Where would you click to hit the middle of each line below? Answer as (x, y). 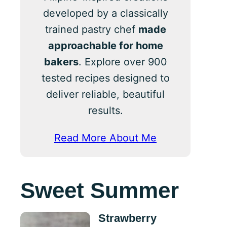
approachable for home (105, 46)
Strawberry (127, 218)
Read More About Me (105, 138)
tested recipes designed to (105, 78)
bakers (61, 62)
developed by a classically (105, 13)
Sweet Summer (100, 190)
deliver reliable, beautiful (105, 94)
